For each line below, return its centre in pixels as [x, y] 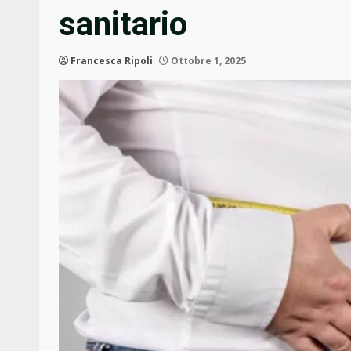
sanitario [123, 24]
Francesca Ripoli [112, 61]
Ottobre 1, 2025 [207, 61]
